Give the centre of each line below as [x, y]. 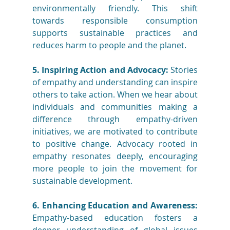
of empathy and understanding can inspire [115, 82]
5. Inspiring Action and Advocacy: [100, 70]
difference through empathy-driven [115, 119]
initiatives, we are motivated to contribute [115, 132]
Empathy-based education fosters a [115, 218]
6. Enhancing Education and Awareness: [115, 206]
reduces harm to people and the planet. [109, 45]
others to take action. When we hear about [115, 95]
